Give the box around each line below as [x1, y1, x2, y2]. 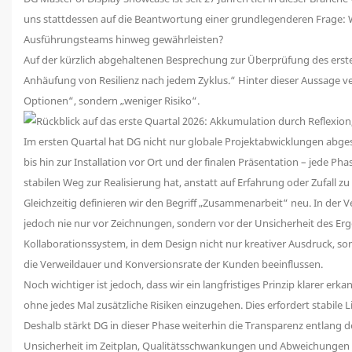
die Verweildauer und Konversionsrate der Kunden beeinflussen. [24, 256, 323, 271]
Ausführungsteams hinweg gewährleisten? [24, 31, 224, 46]
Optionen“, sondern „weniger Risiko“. [24, 93, 200, 108]
